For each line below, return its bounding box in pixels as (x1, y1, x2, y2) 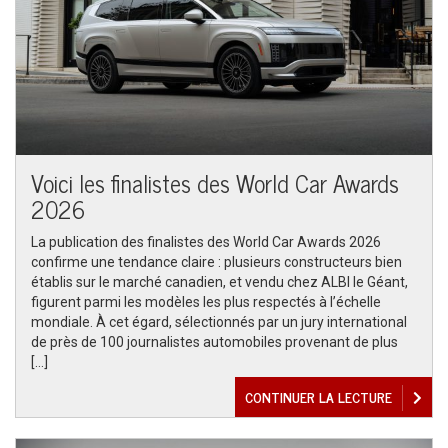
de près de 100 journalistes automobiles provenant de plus (31, 334, 398, 350)
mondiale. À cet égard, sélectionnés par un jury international (31, 314, 407, 330)
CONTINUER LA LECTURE (245, 385, 392, 408)
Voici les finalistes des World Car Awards (31, 163, 399, 202)
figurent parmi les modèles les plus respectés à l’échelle (31, 294, 381, 310)
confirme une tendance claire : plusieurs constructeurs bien (31, 254, 402, 270)
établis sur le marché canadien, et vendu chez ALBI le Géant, (31, 274, 408, 290)
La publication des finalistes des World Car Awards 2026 (31, 234, 381, 250)
